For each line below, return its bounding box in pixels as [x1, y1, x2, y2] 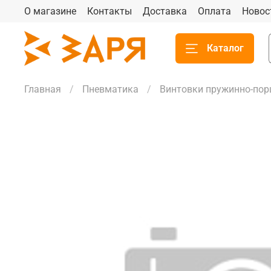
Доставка [143, 5, 187, 17]
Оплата [198, 5, 231, 17]
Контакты [87, 5, 132, 17]
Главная [24, 83, 61, 95]
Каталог [207, 42, 244, 54]
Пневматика [82, 83, 139, 95]
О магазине [24, 5, 76, 17]
